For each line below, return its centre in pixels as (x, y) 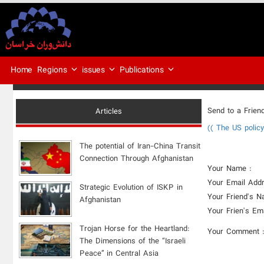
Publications (143, 70)
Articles (109, 111)
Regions (54, 70)
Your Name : (230, 169)
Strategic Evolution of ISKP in (131, 187)
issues (95, 70)
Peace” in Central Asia (119, 253)
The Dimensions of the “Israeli (133, 241)
